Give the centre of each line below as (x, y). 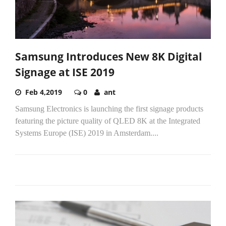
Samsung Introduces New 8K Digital (108, 57)
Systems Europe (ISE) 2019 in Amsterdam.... (87, 133)
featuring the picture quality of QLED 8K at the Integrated (108, 121)
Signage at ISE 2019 (65, 72)
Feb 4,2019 (44, 92)
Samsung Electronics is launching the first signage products (109, 109)
